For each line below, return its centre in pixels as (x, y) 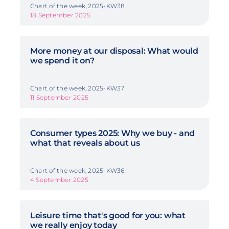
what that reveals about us (85, 143)
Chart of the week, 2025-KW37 (77, 88)
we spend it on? (62, 61)
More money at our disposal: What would (114, 51)
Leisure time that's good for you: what (108, 216)
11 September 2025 (59, 98)
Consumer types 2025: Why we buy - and (112, 133)
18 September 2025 (60, 15)
